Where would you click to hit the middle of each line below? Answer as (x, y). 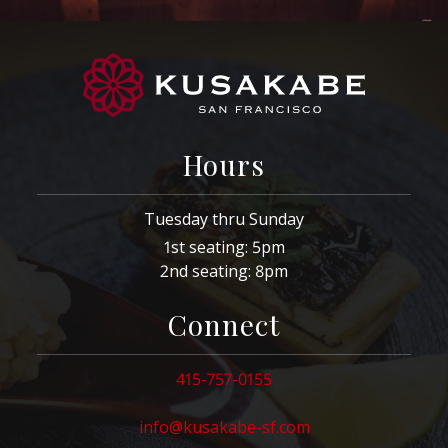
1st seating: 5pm (224, 246)
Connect (224, 324)
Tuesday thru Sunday (224, 218)
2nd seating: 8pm (224, 270)
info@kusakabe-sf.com (224, 426)
